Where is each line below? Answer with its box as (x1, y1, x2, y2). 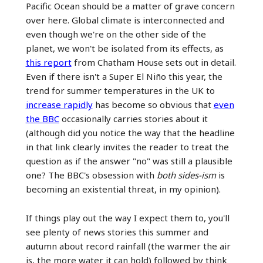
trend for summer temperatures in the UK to (25, 84, 215, 96)
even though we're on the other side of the (25, 28, 206, 40)
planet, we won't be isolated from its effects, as (25, 42, 224, 54)
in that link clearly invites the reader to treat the (25, 140, 229, 153)
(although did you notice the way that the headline (25, 126, 235, 139)
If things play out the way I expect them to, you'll (25, 211, 230, 224)
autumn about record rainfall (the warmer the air (25, 240, 231, 252)
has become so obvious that (92, 98, 214, 110)
